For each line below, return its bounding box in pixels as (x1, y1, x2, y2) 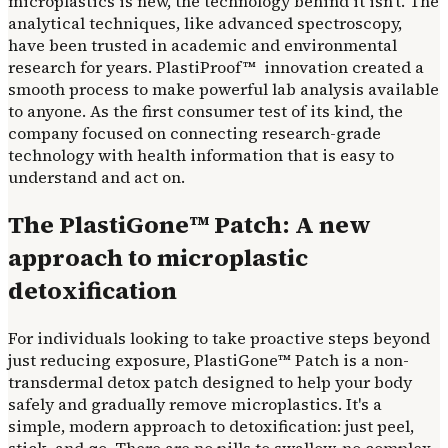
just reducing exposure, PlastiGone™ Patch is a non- (8, 349, 409, 372)
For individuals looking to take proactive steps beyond (8, 327, 430, 350)
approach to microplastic (8, 241, 308, 275)
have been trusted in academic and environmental (8, 34, 397, 57)
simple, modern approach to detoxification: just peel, (8, 415, 414, 438)
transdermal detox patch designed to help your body (8, 371, 412, 394)
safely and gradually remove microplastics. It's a (8, 393, 382, 416)
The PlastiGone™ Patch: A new (8, 208, 371, 242)
